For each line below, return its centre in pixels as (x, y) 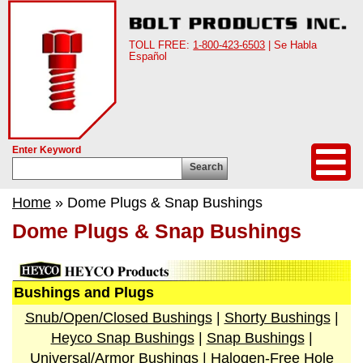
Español (148, 56)
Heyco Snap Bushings (122, 338)
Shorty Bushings (277, 318)
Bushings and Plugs (84, 293)
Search (206, 167)
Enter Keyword (47, 150)
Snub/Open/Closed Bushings (118, 318)
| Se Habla (291, 45)
